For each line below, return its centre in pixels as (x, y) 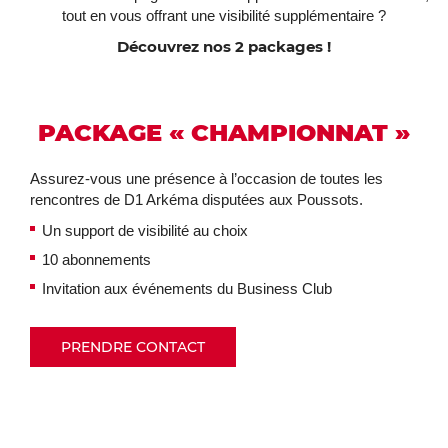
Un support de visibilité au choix (145, 230)
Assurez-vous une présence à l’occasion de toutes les (206, 178)
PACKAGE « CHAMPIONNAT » (224, 132)
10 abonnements (96, 259)
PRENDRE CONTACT (133, 347)
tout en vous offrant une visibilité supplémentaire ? (224, 15)
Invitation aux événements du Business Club (187, 288)
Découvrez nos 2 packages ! (224, 46)
